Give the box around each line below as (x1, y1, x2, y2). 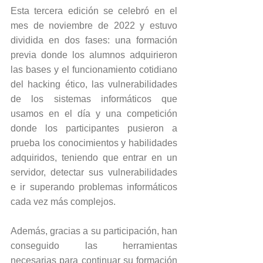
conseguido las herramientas (11, 240, 177, 251)
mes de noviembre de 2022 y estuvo (11, 20, 177, 31)
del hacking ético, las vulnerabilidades (11, 79, 177, 89)
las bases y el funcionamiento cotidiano (11, 64, 177, 75)
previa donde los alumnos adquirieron (11, 49, 177, 60)
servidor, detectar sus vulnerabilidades (11, 167, 177, 177)
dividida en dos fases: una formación (11, 35, 177, 45)
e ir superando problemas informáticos (11, 181, 177, 192)
